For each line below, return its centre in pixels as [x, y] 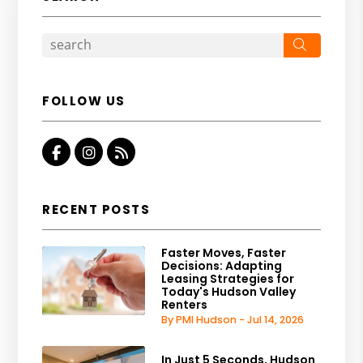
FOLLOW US [84, 100]
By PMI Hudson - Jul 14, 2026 [233, 319]
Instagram [132, 152]
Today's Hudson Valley [229, 291]
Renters [185, 304]
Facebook [96, 152]
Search [333, 43]
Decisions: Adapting [222, 265]
